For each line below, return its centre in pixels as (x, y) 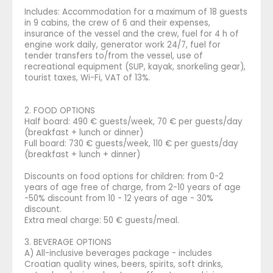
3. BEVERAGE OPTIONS (68, 242)
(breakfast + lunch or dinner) (84, 132)
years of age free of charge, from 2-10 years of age (133, 187)
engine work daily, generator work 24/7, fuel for (122, 44)
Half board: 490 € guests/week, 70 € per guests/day (133, 121)
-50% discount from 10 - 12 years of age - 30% (119, 198)
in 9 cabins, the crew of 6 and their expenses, (117, 23)
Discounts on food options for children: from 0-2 (124, 176)
